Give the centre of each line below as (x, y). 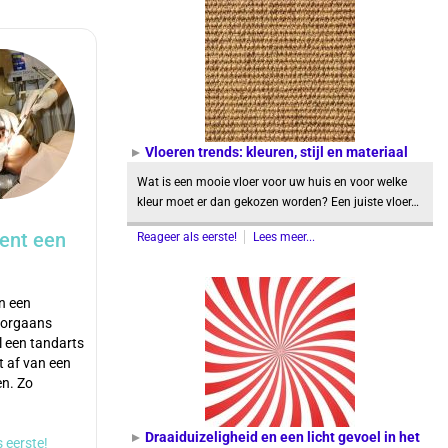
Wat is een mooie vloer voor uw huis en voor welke (272, 182)
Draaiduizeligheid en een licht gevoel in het (282, 437)
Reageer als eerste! (188, 237)
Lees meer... (284, 237)
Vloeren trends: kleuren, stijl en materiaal (276, 152)
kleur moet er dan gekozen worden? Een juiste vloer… (278, 202)
